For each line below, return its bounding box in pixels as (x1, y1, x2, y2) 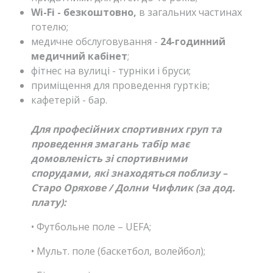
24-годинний (160, 35, 225, 49)
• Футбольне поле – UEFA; (31, 220, 151, 234)
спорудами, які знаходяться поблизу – (31, 166, 227, 180)
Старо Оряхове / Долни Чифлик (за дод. (31, 181, 235, 195)
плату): (31, 196, 66, 210)
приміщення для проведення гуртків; (31, 79, 210, 93)
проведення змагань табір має (31, 137, 190, 151)
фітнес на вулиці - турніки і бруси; (31, 64, 191, 78)
